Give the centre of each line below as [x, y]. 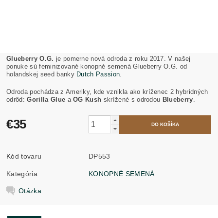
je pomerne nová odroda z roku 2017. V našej [122, 58]
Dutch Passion [98, 74]
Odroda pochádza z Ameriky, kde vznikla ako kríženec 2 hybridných [107, 91]
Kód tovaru [24, 156]
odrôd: [17, 99]
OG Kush [87, 99]
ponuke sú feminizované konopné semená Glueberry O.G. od [97, 66]
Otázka [30, 191]
